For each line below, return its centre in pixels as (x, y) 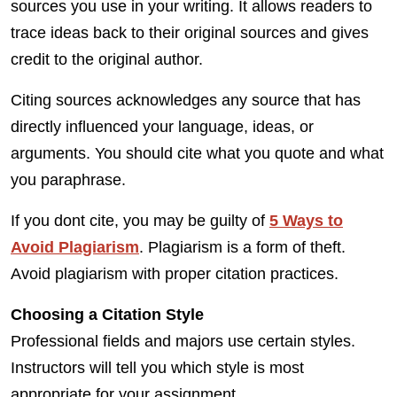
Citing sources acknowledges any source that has (186, 100)
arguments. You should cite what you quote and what (197, 153)
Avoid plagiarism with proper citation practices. (175, 274)
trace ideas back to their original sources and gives (190, 33)
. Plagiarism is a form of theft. (242, 247)
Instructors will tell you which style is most (157, 368)
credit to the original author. (107, 59)
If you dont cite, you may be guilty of (140, 221)
